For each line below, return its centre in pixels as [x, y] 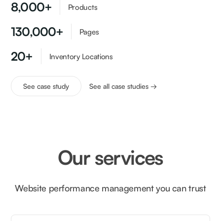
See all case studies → [123, 86]
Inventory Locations [81, 56]
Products [83, 7]
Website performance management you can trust [110, 188]
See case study [46, 86]
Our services [110, 158]
